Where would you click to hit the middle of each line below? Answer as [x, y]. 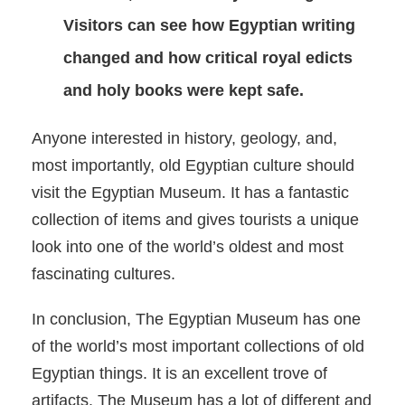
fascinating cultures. [104, 274]
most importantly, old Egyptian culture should [193, 166]
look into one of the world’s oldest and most [188, 247]
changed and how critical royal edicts [208, 58]
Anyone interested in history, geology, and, [184, 139]
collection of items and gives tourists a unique [195, 220]
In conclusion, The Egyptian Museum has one [196, 320]
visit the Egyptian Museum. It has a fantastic [190, 193]
